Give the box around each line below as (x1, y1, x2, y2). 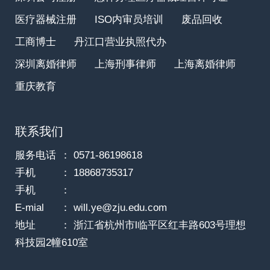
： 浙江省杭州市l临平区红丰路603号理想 (60, 218, 246, 231)
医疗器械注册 (14, 13, 77, 26)
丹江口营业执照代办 (74, 36, 166, 48)
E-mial (14, 201, 44, 213)
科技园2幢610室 (14, 236, 88, 248)
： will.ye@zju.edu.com (60, 201, 167, 213)
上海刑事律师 (94, 58, 156, 71)
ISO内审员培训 (94, 13, 163, 26)
